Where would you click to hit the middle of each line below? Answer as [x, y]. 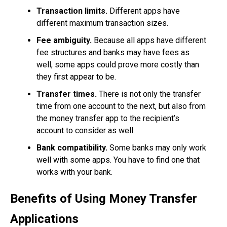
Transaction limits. [72, 11]
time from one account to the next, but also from [121, 106]
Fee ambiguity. [64, 41]
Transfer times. [67, 94]
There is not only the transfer [149, 94]
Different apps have [144, 11]
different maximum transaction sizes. [102, 23]
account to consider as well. [86, 131]
